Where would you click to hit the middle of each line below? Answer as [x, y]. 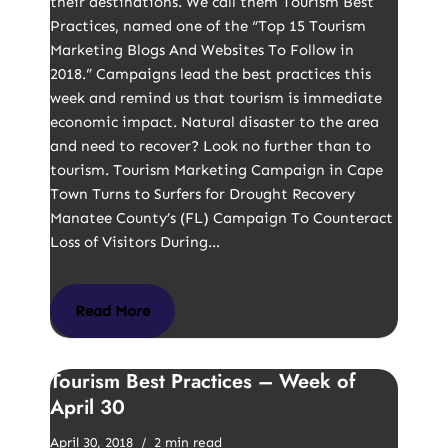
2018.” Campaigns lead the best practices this [210, 74]
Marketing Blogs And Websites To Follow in [202, 50]
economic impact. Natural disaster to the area [214, 122]
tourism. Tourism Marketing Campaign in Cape [216, 170]
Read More [112, 311]
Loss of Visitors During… [137, 242]
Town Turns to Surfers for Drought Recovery [202, 194]
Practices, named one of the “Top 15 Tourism [208, 26]
